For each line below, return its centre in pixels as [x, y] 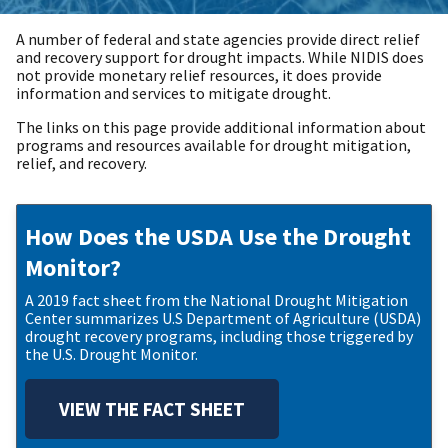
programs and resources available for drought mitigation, [213, 145]
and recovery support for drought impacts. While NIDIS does [220, 57]
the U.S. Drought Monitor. [111, 354]
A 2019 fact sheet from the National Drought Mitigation [216, 300]
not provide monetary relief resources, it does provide [199, 75]
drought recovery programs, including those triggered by [219, 336]
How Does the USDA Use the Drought [218, 237]
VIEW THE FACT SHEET [152, 409]
